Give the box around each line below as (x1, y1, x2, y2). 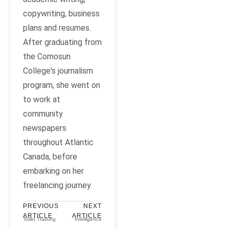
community (23, 109, 63, 119)
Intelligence (75, 216, 102, 222)
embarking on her (23, 166, 84, 176)
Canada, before (23, 152, 77, 162)
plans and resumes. (23, 23, 91, 33)
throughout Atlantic (23, 138, 94, 148)
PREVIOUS (23, 202, 59, 210)
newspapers (23, 123, 66, 133)
